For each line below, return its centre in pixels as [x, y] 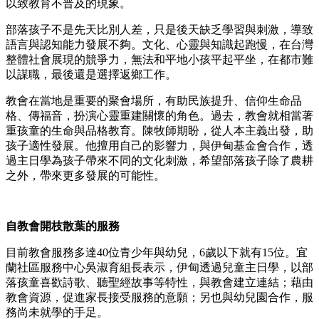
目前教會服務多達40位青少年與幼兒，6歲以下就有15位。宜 [157, 253]
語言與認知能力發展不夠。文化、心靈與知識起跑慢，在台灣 [159, 45]
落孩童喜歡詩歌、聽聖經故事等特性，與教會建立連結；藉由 [159, 283]
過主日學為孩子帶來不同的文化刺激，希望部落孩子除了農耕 [159, 161]
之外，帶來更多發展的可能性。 [85, 176]
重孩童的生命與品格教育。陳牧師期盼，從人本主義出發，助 [159, 131]
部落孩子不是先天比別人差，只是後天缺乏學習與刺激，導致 [159, 30]
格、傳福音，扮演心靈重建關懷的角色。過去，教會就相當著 [159, 116]
